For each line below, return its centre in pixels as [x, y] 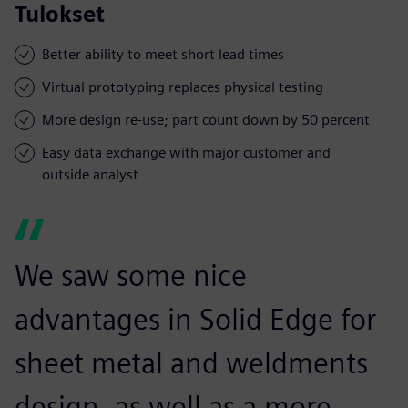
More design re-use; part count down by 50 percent [206, 119]
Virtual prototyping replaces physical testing [183, 87]
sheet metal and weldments [191, 362]
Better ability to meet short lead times [163, 54]
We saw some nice [131, 275]
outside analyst [90, 174]
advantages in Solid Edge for [195, 319]
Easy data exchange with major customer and [186, 152]
